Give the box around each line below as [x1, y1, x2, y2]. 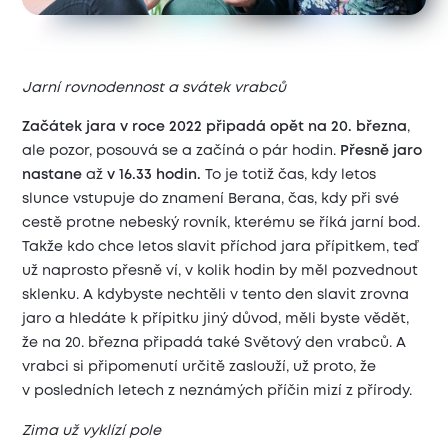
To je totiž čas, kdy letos [205, 169, 377, 182]
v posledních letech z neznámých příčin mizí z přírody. [22, 385, 413, 398]
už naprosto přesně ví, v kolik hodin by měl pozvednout [22, 265, 419, 278]
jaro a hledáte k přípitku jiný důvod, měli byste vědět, [22, 313, 410, 326]
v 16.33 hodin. [107, 169, 206, 182]
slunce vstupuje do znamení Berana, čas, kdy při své [22, 193, 400, 206]
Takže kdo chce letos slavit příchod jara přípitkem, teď [22, 241, 419, 254]
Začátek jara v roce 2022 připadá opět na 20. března [22, 121, 408, 134]
